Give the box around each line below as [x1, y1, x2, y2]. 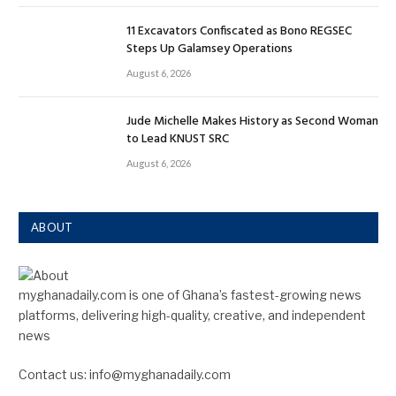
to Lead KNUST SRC [126, 128, 229, 149]
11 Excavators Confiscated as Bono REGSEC [126, 21, 352, 42]
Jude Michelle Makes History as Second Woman [126, 110, 378, 132]
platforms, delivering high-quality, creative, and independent [19, 307, 366, 323]
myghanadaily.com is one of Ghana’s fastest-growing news [19, 286, 362, 302]
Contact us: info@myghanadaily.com [19, 366, 231, 382]
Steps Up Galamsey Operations [126, 39, 293, 60]
